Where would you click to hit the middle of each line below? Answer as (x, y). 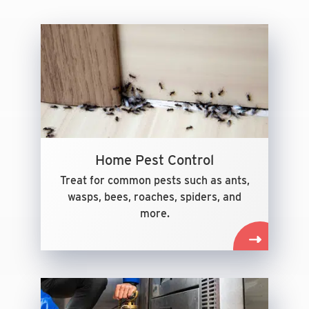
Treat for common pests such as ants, (154, 180)
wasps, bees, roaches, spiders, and (154, 197)
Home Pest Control (154, 160)
